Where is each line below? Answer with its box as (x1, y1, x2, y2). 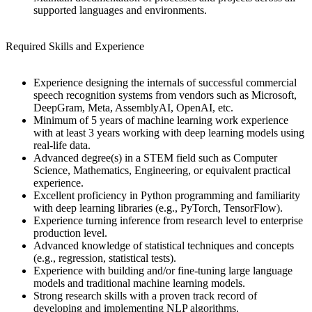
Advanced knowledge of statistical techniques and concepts (33, 240, 294, 252)
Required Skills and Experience (6, 40, 144, 53)
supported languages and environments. (33, 4, 207, 17)
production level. (33, 227, 107, 240)
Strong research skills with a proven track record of (33, 290, 257, 302)
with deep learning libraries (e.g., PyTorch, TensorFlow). (33, 202, 283, 214)
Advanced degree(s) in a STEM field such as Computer (33, 152, 277, 164)
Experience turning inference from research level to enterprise (33, 214, 303, 227)
